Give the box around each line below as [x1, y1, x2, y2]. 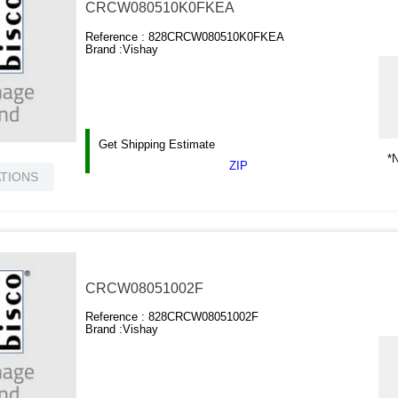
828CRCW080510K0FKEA [148, 29, 285, 44]
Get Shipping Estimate [99, 137, 216, 151]
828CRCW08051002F [148, 310, 259, 323]
